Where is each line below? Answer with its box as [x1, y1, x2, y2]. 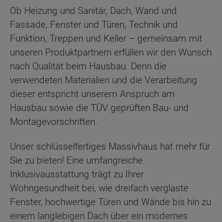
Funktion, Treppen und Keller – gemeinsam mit [10, 32, 202, 44]
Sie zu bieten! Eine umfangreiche [10, 155, 143, 166]
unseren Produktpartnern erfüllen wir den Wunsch [10, 46, 212, 58]
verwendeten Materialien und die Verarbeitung [10, 74, 197, 86]
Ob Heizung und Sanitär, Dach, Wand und [10, 4, 177, 16]
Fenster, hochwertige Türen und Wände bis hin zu [10, 196, 211, 208]
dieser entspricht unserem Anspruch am [10, 88, 175, 100]
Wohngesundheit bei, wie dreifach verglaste [10, 182, 188, 194]
